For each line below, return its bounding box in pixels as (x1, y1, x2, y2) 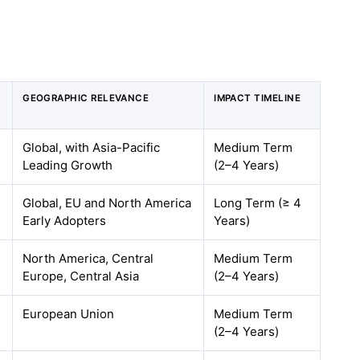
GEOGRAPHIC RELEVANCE (22, 92, 149, 104)
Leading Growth (22, 157, 113, 173)
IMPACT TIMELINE (214, 92, 301, 104)
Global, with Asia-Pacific (22, 140, 161, 155)
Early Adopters (22, 213, 107, 228)
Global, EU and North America (22, 195, 192, 211)
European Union (22, 306, 115, 321)
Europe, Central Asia (22, 268, 140, 284)
